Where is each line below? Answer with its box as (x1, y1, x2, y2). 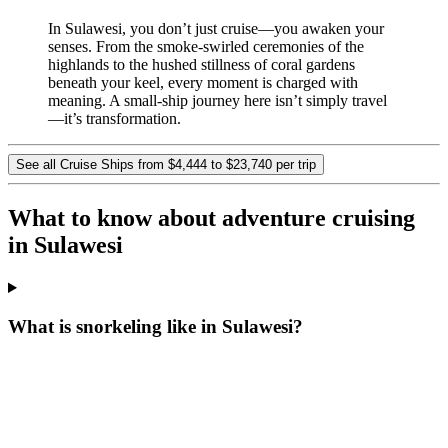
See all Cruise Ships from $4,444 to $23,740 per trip (16, 157, 316, 173)
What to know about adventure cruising (8, 205, 415, 232)
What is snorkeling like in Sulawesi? (8, 315, 303, 337)
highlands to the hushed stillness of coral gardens (48, 56, 355, 74)
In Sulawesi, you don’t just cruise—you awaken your (48, 20, 384, 38)
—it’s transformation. (48, 110, 181, 128)
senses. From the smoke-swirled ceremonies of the (48, 38, 364, 56)
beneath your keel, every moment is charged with (48, 74, 358, 92)
